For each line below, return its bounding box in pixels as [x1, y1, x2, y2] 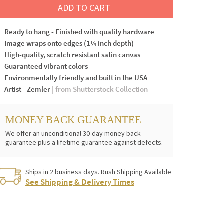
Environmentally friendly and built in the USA [4, 72, 147, 82]
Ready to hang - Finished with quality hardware [4, 26, 154, 36]
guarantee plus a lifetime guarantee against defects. [5, 137, 163, 147]
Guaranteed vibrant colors [4, 61, 88, 71]
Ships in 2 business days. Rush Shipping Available [25, 167, 171, 176]
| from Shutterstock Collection [52, 84, 148, 94]
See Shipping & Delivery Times [25, 176, 134, 187]
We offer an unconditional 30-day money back [5, 128, 141, 138]
